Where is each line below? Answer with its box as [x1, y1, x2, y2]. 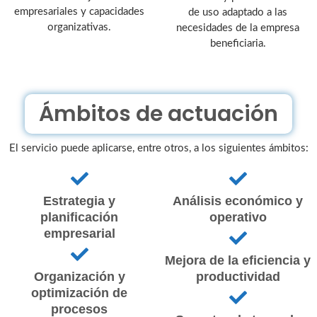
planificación [40, 210, 118, 225]
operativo [209, 210, 267, 225]
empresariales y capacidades [14, 6, 144, 17]
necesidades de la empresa [176, 22, 299, 33]
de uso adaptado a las [188, 6, 287, 18]
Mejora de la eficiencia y [165, 253, 311, 268]
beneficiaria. [209, 38, 266, 49]
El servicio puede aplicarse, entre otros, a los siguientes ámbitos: [8, 142, 309, 154]
